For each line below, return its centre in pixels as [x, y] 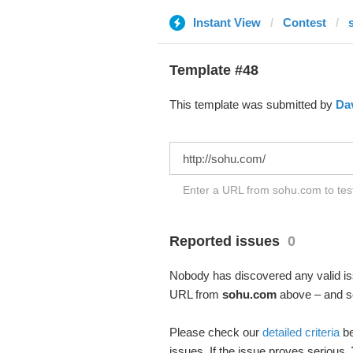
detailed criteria [301, 332]
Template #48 [214, 70]
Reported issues [224, 241]
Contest [304, 22]
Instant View [227, 22]
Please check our [216, 332]
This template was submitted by [252, 104]
